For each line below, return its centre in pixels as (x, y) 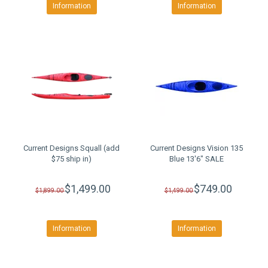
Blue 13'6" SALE (197, 159)
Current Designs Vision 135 (197, 148)
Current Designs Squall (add (71, 148)
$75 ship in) (71, 159)
